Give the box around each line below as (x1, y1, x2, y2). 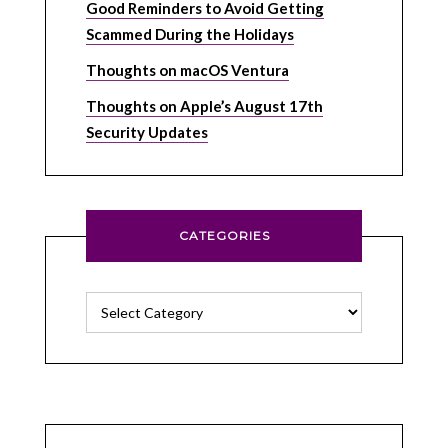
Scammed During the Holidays (85, 25, 294, 44)
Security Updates (85, 123, 208, 142)
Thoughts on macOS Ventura (85, 61, 289, 80)
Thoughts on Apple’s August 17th (85, 97, 323, 116)
